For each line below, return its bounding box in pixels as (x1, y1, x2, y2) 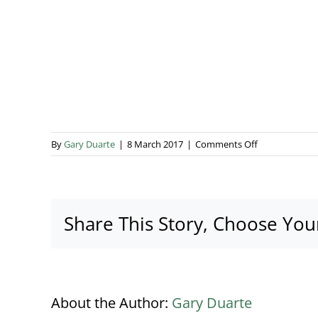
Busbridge (257, 153, 300, 166)
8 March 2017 (127, 138, 183, 151)
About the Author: (51, 293, 172, 313)
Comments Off (195, 138, 258, 151)
